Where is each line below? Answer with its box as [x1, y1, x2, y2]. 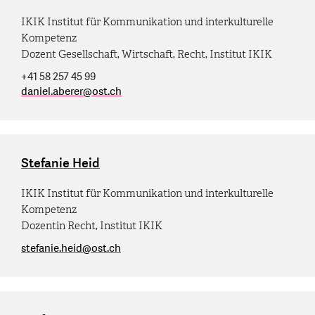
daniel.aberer [21, 84, 83, 99]
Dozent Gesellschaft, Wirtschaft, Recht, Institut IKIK [21, 47, 272, 60]
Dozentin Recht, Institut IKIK [21, 219, 162, 232]
